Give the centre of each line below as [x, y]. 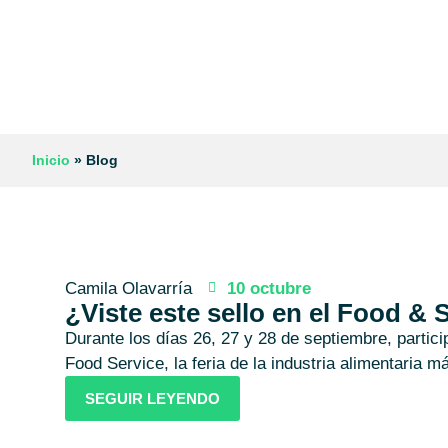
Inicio [51, 159]
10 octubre [268, 288]
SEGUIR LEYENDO [152, 398]
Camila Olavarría [128, 288]
